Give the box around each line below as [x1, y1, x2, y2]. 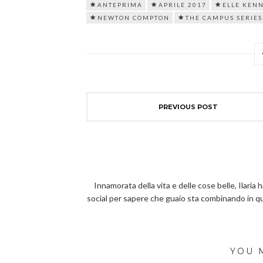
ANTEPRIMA [97, 1, 143, 8]
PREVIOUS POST [158, 103, 218, 111]
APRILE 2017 [159, 1, 207, 8]
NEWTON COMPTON [97, 14, 170, 21]
